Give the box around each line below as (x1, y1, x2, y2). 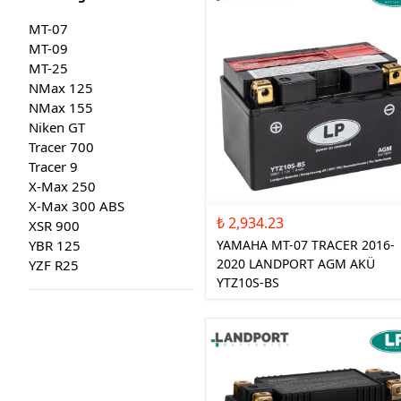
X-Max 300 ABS (29, 197, 124, 216)
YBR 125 (29, 236, 81, 255)
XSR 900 (29, 217, 80, 235)
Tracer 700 (29, 138, 94, 157)
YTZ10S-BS (217, 274, 279, 292)
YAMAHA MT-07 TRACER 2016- (217, 236, 395, 254)
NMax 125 (29, 79, 93, 98)
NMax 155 (29, 98, 93, 117)
